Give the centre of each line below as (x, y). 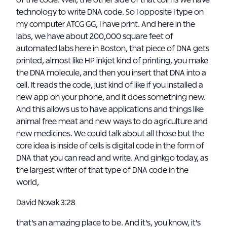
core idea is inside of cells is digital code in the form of (110, 146)
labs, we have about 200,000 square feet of (95, 36)
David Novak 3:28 (46, 203)
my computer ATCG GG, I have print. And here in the (106, 24)
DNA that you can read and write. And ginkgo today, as (112, 158)
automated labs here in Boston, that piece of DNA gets (113, 49)
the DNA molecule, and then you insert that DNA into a (111, 73)
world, (28, 182)
